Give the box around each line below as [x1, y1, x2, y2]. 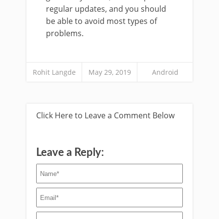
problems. [46, 28, 84, 39]
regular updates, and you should [46, 3, 166, 15]
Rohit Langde [32, 67, 76, 77]
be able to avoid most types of [46, 16, 157, 27]
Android [152, 67, 178, 77]
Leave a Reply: [36, 147, 104, 158]
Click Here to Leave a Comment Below [36, 110, 175, 121]
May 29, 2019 [88, 67, 131, 77]
